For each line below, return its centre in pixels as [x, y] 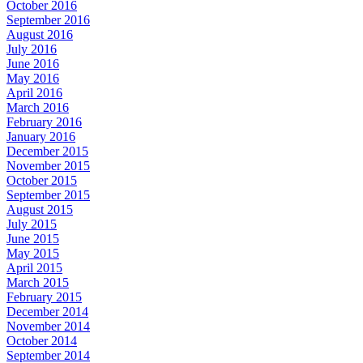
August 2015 [40, 209]
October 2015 [42, 180]
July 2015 [32, 224]
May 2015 [33, 253]
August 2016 [40, 34]
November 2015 [48, 165]
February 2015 [44, 297]
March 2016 [38, 107]
